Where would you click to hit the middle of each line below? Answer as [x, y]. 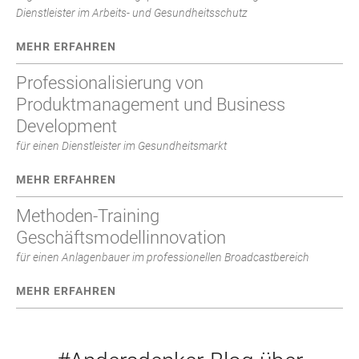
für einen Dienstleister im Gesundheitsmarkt [121, 145]
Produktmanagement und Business [151, 104]
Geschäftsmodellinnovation [121, 237]
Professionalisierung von [110, 83]
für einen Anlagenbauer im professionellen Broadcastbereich [163, 257]
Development [67, 126]
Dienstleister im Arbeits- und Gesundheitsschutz [132, 12]
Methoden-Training [88, 216]
